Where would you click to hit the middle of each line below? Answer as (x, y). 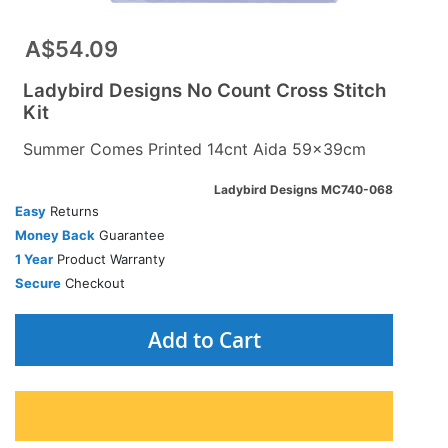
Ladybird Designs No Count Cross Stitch (204, 90)
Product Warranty (109, 259)
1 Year (34, 259)
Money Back (55, 235)
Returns (72, 211)
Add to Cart (204, 340)
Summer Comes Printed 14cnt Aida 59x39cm (194, 149)
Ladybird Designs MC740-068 (303, 189)
